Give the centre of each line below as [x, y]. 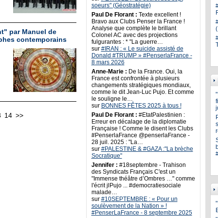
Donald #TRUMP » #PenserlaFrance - [142, 55]
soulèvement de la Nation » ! [129, 206]
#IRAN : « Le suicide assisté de [142, 49]
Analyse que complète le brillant [134, 28]
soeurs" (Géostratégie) [121, 5]
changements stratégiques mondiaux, [141, 85]
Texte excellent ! [159, 15]
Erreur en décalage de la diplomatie [139, 122]
